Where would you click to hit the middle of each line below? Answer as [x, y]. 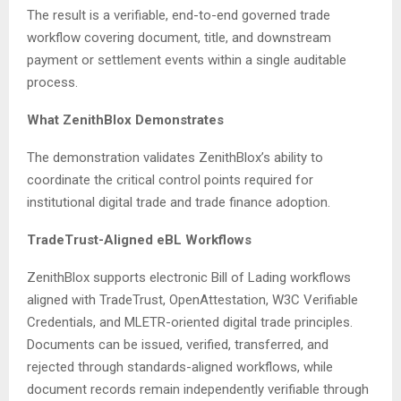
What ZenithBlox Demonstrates [125, 120]
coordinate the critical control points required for [170, 180]
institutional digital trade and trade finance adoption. [179, 203]
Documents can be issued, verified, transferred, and [178, 345]
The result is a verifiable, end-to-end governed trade [179, 16]
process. [52, 83]
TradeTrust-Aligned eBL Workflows [139, 240]
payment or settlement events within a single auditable [187, 60]
